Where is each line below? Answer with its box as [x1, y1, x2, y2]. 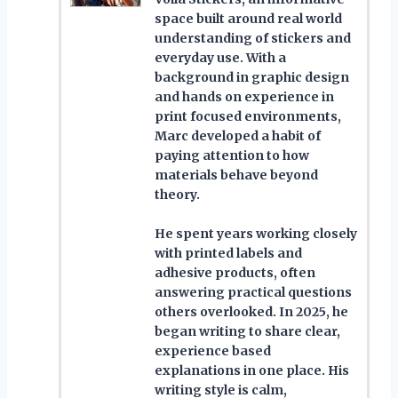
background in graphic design [155, 68, 349, 85]
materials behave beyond [155, 166, 318, 183]
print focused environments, [155, 107, 341, 124]
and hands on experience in [155, 88, 334, 105]
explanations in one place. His [155, 362, 349, 378]
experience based [155, 342, 271, 359]
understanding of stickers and [155, 29, 351, 46]
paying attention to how [155, 147, 309, 163]
